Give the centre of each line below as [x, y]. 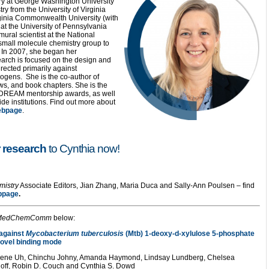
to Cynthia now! [83, 149]
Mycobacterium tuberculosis [75, 234]
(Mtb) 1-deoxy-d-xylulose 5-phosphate [189, 234]
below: [63, 218]
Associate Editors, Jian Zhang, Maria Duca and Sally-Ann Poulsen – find [137, 186]
